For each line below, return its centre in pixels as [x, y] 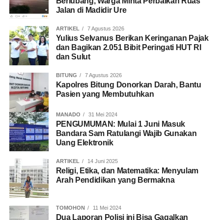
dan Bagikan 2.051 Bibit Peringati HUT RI [128, 48]
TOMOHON [70, 208]
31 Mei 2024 [102, 115]
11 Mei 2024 [106, 208]
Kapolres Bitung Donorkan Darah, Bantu [128, 85]
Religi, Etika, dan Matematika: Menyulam [127, 171]
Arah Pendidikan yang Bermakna [115, 180]
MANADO [68, 115]
